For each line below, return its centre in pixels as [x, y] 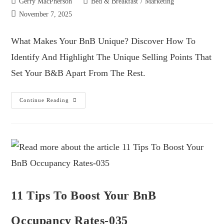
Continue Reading [44, 100]
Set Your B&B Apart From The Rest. [78, 73]
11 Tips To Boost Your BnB [84, 195]
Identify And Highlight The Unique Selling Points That [111, 57]
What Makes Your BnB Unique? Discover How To [103, 41]
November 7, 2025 [46, 14]
